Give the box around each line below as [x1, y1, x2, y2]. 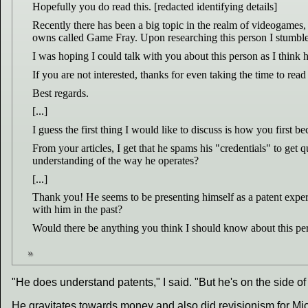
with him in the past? [32, 203, 122, 216]
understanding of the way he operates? [32, 154, 199, 166]
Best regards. [32, 87, 89, 99]
